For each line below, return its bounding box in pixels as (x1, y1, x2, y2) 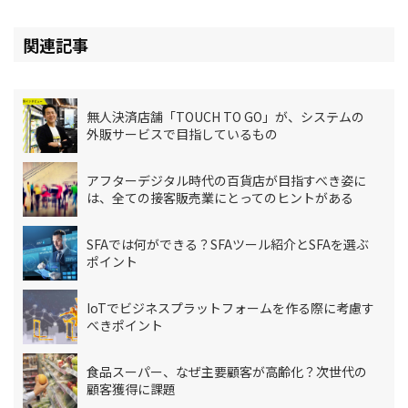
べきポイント (86, 316, 163, 335)
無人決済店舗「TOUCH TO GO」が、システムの (86, 107, 364, 127)
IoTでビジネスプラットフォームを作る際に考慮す (86, 299, 374, 318)
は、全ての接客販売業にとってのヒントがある (86, 189, 353, 208)
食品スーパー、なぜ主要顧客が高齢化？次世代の (86, 362, 367, 382)
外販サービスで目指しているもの (86, 125, 278, 144)
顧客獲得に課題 (86, 380, 176, 399)
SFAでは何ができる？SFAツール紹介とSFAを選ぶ (86, 235, 369, 254)
